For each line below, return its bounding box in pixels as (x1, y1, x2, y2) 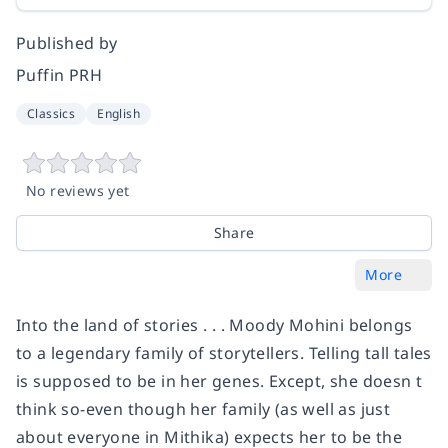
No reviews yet (26, 180, 130, 200)
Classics (27, 104, 76, 122)
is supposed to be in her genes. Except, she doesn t (16, 369, 423, 392)
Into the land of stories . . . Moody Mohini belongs (16, 313, 413, 336)
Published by (16, 31, 118, 54)
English (97, 104, 141, 122)
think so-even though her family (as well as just (16, 397, 391, 420)
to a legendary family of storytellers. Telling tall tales (16, 341, 432, 364)
